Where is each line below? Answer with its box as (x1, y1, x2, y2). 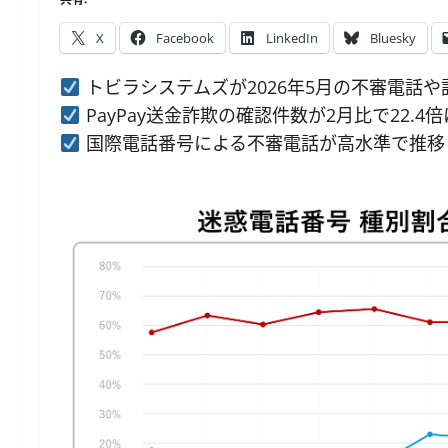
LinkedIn (266, 29, 318, 47)
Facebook (156, 29, 214, 47)
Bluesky (370, 29, 416, 47)
